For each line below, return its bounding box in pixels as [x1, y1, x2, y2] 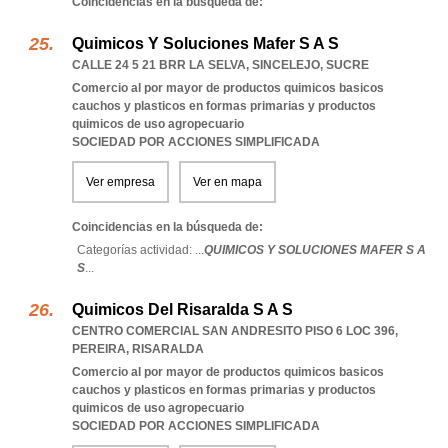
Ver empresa [86, 175, 155, 189]
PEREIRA [72, 342, 126, 356]
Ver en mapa [193, 175, 262, 189]
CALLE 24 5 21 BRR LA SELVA [72, 58, 246, 72]
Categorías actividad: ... [77, 243, 204, 257]
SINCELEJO [252, 58, 320, 72]
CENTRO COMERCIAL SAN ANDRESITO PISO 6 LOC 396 [72, 324, 395, 338]
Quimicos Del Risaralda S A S [72, 301, 293, 318]
